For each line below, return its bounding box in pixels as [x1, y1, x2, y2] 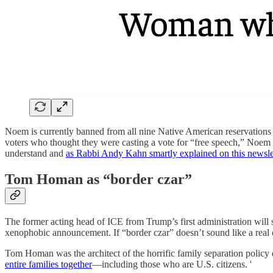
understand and [5, 148, 66, 159]
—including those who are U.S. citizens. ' [92, 258, 252, 269]
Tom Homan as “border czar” [5, 171, 192, 188]
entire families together [5, 258, 92, 269]
